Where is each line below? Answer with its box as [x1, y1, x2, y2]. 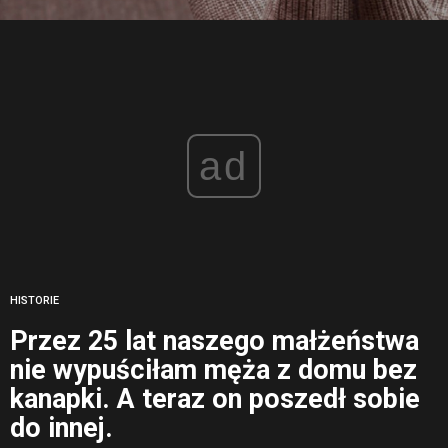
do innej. [10, 412, 113, 445]
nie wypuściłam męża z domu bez [10, 354, 417, 387]
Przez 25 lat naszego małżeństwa [10, 325, 419, 358]
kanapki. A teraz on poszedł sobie [10, 383, 420, 416]
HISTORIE [10, 294, 59, 308]
